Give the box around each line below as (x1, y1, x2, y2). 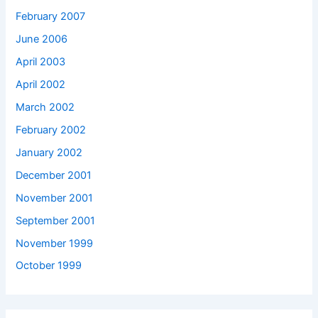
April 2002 (16, 77, 66, 91)
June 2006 (16, 33, 68, 46)
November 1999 (16, 236, 94, 250)
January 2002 (16, 146, 83, 159)
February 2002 (16, 123, 87, 136)
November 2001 (16, 191, 94, 204)
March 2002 (16, 100, 75, 114)
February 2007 (16, 10, 86, 23)
